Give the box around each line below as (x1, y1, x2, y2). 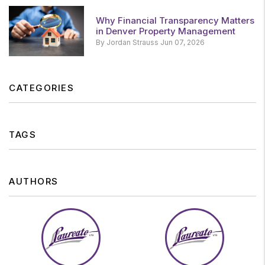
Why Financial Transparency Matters (96, 15, 254, 27)
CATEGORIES (9, 82, 74, 94)
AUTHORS (9, 176, 59, 188)
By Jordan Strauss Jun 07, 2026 (96, 38, 205, 47)
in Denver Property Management (96, 25, 235, 37)
